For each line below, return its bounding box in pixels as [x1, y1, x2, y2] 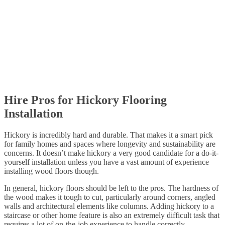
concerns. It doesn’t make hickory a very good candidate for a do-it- [4, 148, 218, 157]
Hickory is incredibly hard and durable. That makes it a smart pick [4, 130, 213, 139]
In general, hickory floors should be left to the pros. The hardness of [4, 183, 218, 192]
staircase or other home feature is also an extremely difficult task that [4, 210, 219, 219]
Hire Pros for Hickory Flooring [4, 93, 167, 107]
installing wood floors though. [4, 166, 99, 175]
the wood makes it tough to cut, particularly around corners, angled [4, 192, 215, 201]
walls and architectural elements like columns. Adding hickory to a [4, 201, 214, 210]
